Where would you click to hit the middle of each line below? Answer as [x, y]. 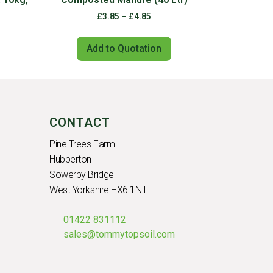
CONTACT [80, 123]
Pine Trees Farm [82, 144]
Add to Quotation [124, 49]
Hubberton [70, 160]
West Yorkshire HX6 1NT [98, 190]
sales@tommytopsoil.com [119, 234]
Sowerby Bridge [82, 175]
